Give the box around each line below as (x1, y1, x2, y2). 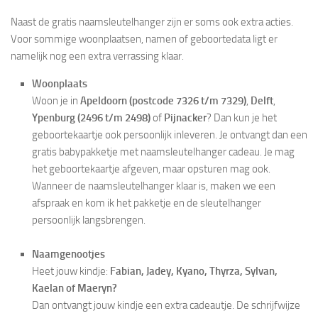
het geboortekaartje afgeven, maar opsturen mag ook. (32, 162, 270, 175)
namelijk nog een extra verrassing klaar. (11, 49, 184, 62)
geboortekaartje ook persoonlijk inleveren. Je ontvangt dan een (32, 128, 307, 141)
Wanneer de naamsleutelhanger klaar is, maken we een (32, 179, 275, 192)
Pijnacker (164, 111, 207, 124)
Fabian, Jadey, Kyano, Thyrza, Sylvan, (110, 264, 278, 278)
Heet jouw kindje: (32, 264, 110, 278)
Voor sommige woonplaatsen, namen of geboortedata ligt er (11, 32, 278, 45)
